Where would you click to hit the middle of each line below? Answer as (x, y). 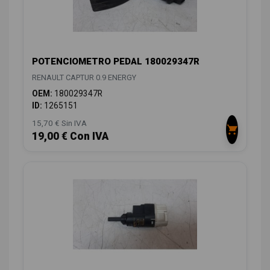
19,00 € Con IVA (70, 137)
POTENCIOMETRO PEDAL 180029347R (116, 62)
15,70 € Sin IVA (59, 123)
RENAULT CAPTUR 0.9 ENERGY (84, 78)
